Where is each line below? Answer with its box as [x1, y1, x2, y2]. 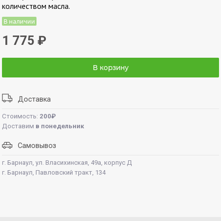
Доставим [2, 122, 36, 130]
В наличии [3, 16, 36, 26]
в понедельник [36, 122, 85, 130]
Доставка [12, 95, 51, 104]
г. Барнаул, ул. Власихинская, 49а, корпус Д [2, 158, 133, 166]
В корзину [92, 63, 129, 72]
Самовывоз [12, 141, 57, 150]
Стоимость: [2, 112, 40, 120]
